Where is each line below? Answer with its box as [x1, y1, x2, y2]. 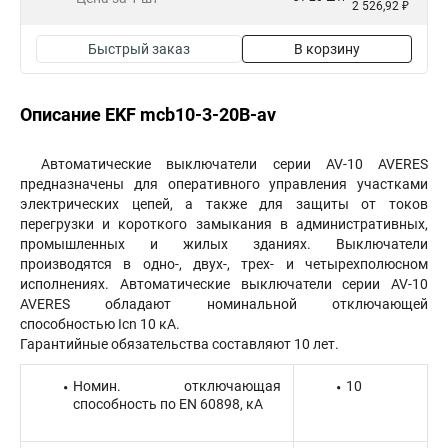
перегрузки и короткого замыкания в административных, [20, 216, 428, 232]
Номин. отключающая [73, 378, 281, 394]
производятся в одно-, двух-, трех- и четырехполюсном [20, 256, 428, 272]
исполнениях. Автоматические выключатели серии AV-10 [20, 276, 428, 292]
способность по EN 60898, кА [73, 396, 263, 412]
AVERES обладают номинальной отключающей [20, 296, 428, 312]
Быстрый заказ [88, 41, 190, 57]
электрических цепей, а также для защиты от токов [20, 196, 428, 212]
